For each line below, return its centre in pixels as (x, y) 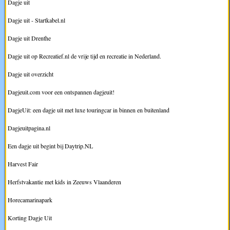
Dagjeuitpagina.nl (29, 128)
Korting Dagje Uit (30, 217)
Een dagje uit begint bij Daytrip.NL (50, 146)
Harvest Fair (23, 164)
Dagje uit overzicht (31, 74)
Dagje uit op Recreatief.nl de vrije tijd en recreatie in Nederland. (84, 56)
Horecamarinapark (30, 199)
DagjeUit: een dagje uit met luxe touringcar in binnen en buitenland (89, 110)
